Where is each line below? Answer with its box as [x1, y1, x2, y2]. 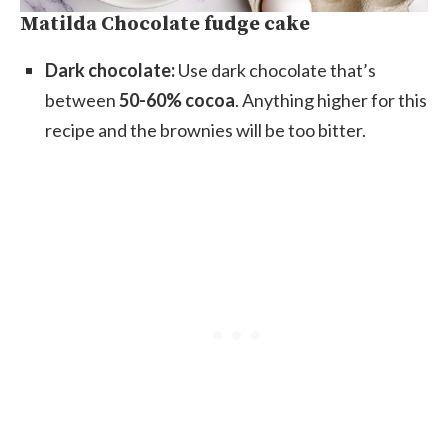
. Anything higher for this [235, 88, 427, 111]
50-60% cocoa [119, 88, 235, 111]
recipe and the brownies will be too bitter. [45, 118, 366, 141]
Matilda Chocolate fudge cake [20, 11, 310, 37]
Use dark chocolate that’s [178, 58, 376, 81]
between [45, 88, 119, 111]
